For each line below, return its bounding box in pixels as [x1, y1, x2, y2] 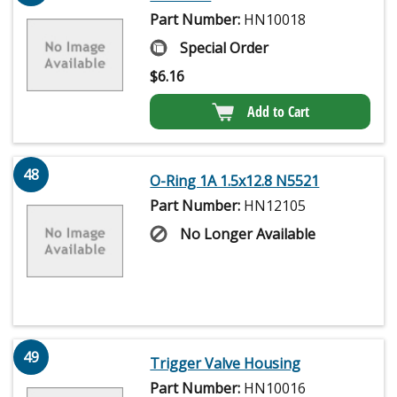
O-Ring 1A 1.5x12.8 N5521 [150, 171, 320, 191]
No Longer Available [180, 224, 316, 245]
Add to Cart [246, 102, 309, 122]
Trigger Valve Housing [150, 354, 301, 374]
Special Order [180, 38, 269, 58]
